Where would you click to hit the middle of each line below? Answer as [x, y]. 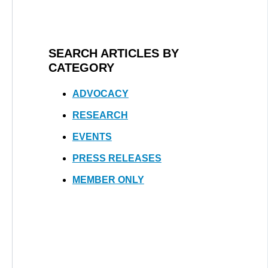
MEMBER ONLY [108, 179]
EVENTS [92, 136]
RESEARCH [100, 115]
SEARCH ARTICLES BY [113, 53]
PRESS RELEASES [117, 158]
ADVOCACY [100, 93]
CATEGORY [81, 67]
